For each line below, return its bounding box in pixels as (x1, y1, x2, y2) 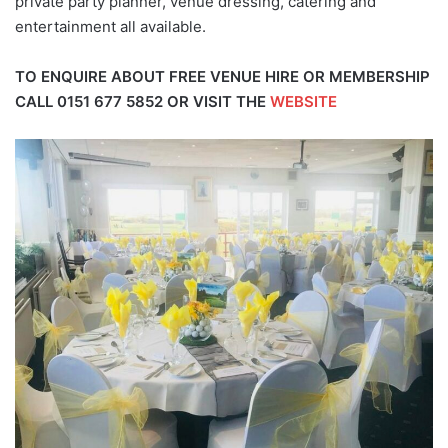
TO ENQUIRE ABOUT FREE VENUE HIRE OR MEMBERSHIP (15, 67, 430, 87)
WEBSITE (270, 92, 337, 112)
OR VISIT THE (167, 92, 270, 112)
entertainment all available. (15, 17, 206, 37)
